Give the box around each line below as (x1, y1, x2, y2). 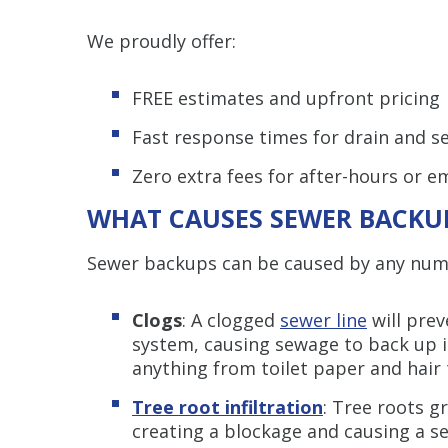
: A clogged (182, 307, 280, 332)
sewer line (280, 307, 367, 332)
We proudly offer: (87, 28, 236, 53)
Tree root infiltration (132, 394, 323, 419)
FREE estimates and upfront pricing (132, 85, 440, 110)
